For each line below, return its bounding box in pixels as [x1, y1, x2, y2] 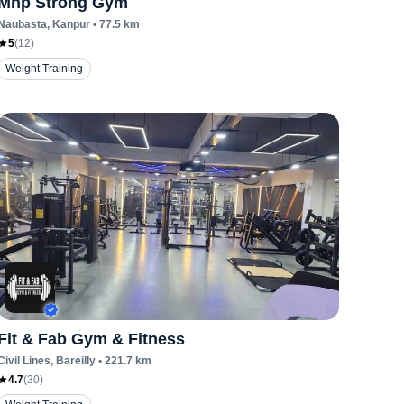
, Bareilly [50, 354, 96, 367]
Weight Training [5, 62, 84, 75]
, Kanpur [47, 18, 91, 31]
